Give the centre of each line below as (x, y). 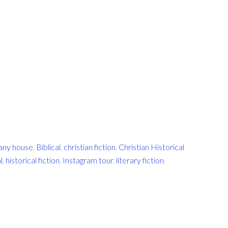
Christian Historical (151, 147)
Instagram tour (88, 160)
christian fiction (90, 147)
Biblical (48, 147)
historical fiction (33, 160)
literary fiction (140, 160)
